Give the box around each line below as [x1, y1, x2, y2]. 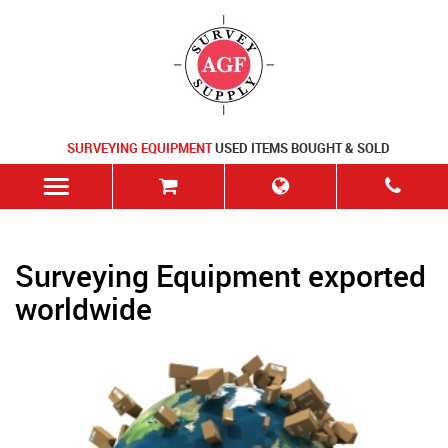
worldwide [15, 288, 152, 329]
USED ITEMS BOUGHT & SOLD [211, 139, 390, 157]
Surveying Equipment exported [15, 255, 426, 296]
